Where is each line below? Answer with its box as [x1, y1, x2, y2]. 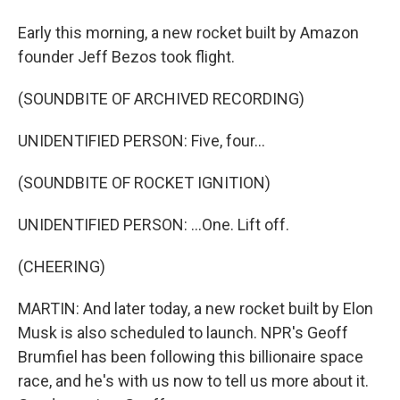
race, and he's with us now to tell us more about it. [18, 371, 369, 390]
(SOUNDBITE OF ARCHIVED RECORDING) [18, 89, 304, 108]
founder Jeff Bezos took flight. [18, 47, 235, 66]
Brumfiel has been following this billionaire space [18, 347, 363, 366]
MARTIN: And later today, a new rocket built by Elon [18, 299, 373, 318]
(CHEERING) [18, 257, 105, 276]
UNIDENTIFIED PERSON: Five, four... [18, 131, 265, 150]
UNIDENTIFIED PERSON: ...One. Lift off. [18, 215, 289, 234]
